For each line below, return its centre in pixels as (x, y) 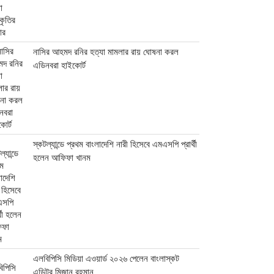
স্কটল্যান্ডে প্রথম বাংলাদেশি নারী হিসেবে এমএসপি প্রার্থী (115, 144)
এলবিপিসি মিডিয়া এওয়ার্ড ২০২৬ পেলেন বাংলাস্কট (106, 259)
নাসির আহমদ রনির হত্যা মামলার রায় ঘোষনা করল (106, 52)
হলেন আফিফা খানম (62, 158)
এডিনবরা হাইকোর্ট (60, 65)
